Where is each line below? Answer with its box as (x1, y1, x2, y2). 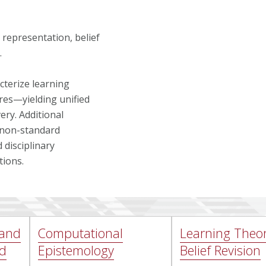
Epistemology (38, 242, 115, 259)
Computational (38, 224, 123, 242)
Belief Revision (180, 242, 261, 259)
